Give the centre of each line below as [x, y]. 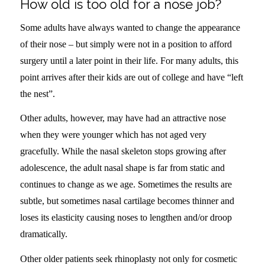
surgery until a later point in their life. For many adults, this [129, 60]
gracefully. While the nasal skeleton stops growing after [123, 151]
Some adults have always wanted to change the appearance [130, 27]
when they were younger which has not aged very [113, 135]
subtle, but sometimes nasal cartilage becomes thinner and [127, 201]
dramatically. [43, 234]
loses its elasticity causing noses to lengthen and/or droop [126, 218]
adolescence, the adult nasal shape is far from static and [122, 168]
